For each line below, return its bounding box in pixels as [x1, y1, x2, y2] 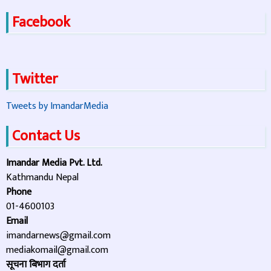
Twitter [12, 67, 57, 91]
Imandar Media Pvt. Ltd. [6, 154, 102, 171]
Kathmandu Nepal [6, 169, 79, 186]
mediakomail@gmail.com [6, 241, 108, 258]
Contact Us [12, 123, 80, 148]
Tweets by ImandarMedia [6, 97, 108, 114]
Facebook [12, 10, 70, 34]
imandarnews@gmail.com [6, 227, 111, 244]
